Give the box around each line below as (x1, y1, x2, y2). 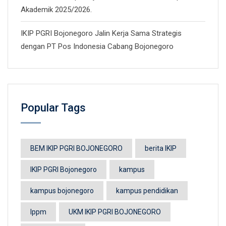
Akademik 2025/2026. (21, 5, 92, 14)
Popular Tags (21, 101, 86, 114)
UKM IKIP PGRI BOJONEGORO (69, 208, 161, 216)
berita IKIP (145, 144, 177, 152)
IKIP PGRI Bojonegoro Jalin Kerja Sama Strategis (21, 29, 182, 38)
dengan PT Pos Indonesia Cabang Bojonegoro (21, 42, 174, 51)
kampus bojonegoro (30, 187, 94, 195)
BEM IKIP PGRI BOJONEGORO (30, 144, 123, 152)
